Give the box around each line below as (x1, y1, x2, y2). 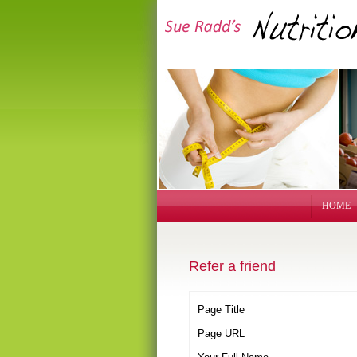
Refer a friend (189, 258, 276, 274)
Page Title (198, 304, 245, 316)
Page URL (198, 328, 245, 339)
